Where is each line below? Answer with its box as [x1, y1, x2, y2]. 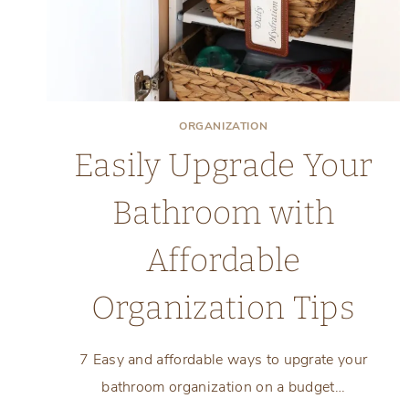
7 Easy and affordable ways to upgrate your [79, 349, 368, 370]
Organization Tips [91, 288, 355, 327]
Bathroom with [112, 193, 335, 232]
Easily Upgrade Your [74, 145, 373, 184]
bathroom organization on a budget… [101, 376, 346, 397]
